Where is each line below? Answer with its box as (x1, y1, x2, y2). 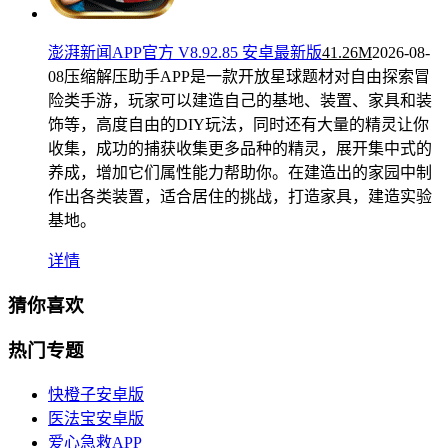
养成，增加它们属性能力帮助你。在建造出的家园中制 (48, 163, 432, 181)
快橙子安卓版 (48, 385, 144, 403)
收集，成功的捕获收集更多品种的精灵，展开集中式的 (48, 139, 432, 157)
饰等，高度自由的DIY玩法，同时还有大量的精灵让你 (48, 115, 429, 133)
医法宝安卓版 (48, 409, 144, 427)
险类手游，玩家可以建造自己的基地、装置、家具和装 (48, 91, 432, 109)
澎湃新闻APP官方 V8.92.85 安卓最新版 (48, 43, 322, 61)
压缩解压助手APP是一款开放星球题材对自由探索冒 (64, 67, 430, 85)
